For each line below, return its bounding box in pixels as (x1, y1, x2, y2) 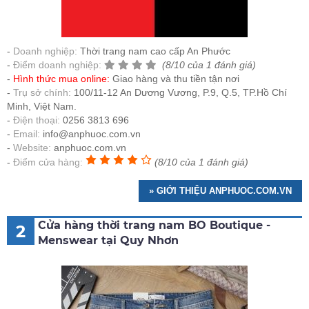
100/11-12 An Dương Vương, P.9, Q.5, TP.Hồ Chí (74, 87, 287, 99)
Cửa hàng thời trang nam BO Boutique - (38, 219, 270, 232)
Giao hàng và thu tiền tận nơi (112, 73, 239, 85)
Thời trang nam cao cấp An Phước (80, 46, 230, 57)
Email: (13, 128, 40, 140)
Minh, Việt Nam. (7, 101, 77, 112)
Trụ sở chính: (13, 87, 74, 99)
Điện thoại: (13, 114, 60, 126)
